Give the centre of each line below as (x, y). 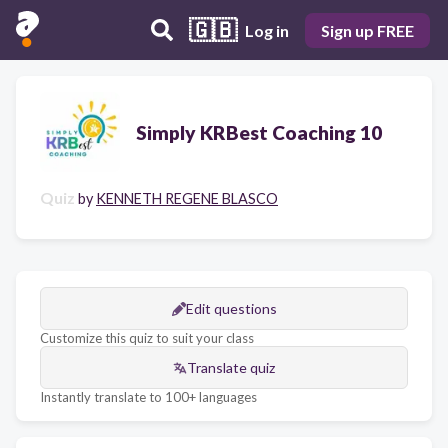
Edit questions (231, 308)
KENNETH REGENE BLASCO (187, 198)
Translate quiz (231, 367)
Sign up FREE (367, 30)
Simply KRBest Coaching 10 (259, 132)
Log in (267, 30)
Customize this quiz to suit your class (147, 338)
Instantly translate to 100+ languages (148, 397)
